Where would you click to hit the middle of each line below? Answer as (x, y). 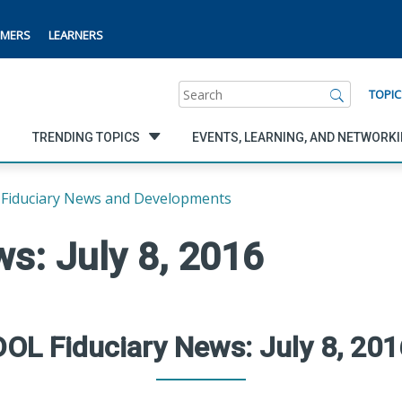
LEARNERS (76, 35)
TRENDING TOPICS (86, 137)
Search (201, 90)
